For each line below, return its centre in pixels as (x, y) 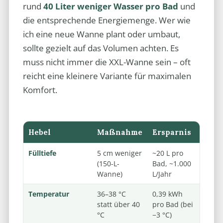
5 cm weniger (119, 153)
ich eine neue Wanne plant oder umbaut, (101, 34)
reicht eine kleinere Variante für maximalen (107, 76)
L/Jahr (162, 174)
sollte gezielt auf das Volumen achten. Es (101, 48)
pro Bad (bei (172, 204)
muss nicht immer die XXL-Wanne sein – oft (107, 62)
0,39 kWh (167, 194)
